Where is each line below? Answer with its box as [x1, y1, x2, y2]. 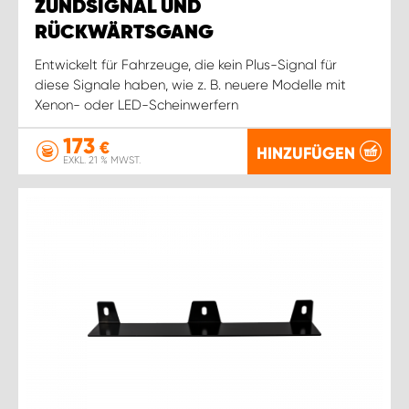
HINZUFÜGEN [257, 142, 355, 163]
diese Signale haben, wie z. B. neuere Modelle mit [35, 76, 346, 93]
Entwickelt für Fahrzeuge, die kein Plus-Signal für [35, 56, 337, 73]
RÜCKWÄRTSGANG [35, 22, 214, 43]
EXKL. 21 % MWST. [63, 154, 141, 166]
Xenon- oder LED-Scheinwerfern [35, 96, 238, 113]
